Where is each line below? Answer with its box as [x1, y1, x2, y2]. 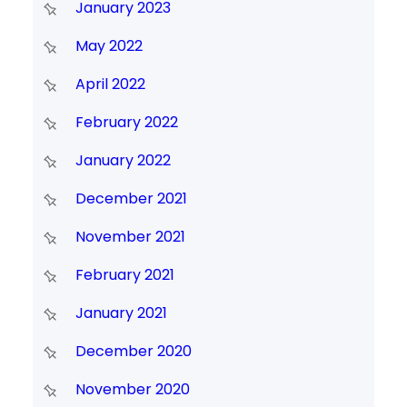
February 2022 [74, 112, 178, 134]
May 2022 [74, 35, 143, 57]
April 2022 [74, 74, 145, 95]
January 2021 [74, 303, 167, 324]
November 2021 [74, 226, 185, 248]
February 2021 [74, 264, 174, 286]
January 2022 [74, 150, 171, 172]
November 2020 [74, 379, 190, 401]
